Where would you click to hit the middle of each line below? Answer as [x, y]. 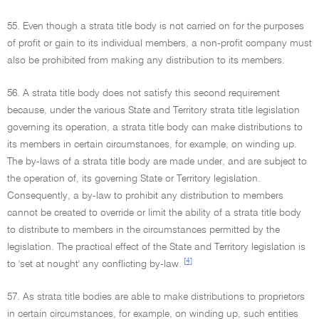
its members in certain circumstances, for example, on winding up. [152, 145]
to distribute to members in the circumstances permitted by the [143, 230]
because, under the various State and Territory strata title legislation [153, 110]
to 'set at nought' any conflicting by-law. [94, 264]
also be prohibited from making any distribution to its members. [146, 61]
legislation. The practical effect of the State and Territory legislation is [156, 247]
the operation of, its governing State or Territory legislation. [134, 179]
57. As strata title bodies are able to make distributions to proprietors [156, 297]
